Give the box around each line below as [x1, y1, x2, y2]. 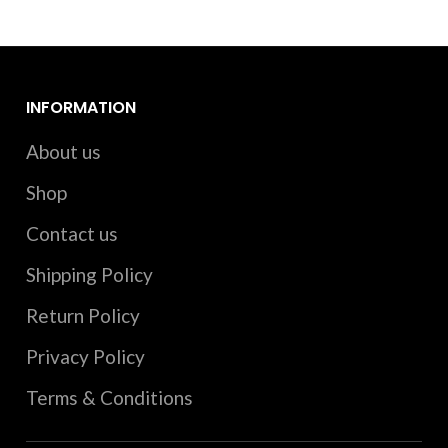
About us [26, 139, 102, 163]
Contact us [26, 221, 119, 245]
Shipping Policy [26, 262, 154, 286]
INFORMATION [26, 95, 137, 119]
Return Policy [26, 303, 141, 327]
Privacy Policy [26, 344, 146, 368]
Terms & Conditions [26, 385, 194, 409]
